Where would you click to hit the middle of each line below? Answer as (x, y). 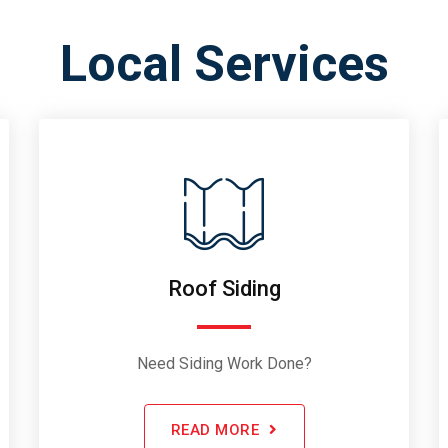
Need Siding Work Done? (224, 363)
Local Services (224, 63)
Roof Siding (224, 288)
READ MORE (214, 429)
